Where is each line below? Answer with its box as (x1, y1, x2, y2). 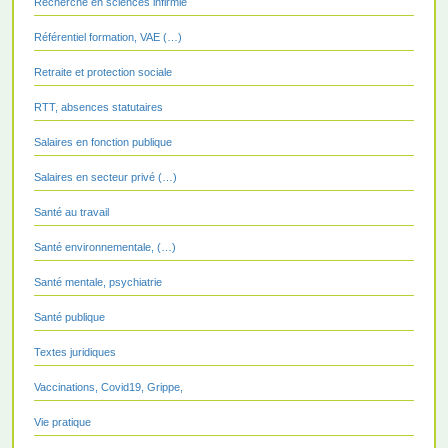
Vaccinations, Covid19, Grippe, (34, 380, 183, 393)
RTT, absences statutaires (34, 100, 163, 113)
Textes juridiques (34, 345, 116, 358)
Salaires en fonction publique (34, 135, 172, 148)
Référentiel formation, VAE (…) (34, 30, 182, 43)
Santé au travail (34, 205, 109, 218)
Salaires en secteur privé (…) (34, 170, 177, 183)
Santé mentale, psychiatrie (34, 275, 162, 288)
